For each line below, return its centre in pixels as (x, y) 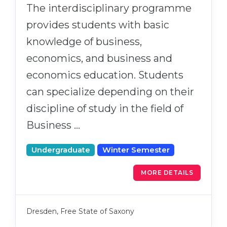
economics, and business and (99, 59)
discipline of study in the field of (105, 109)
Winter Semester (136, 150)
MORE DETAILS (167, 173)
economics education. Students (105, 75)
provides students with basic (98, 25)
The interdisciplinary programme (109, 8)
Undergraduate (61, 150)
